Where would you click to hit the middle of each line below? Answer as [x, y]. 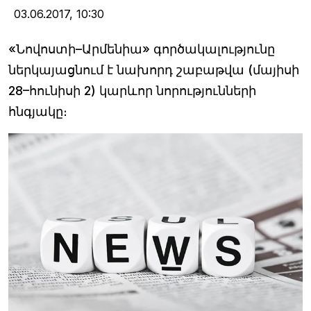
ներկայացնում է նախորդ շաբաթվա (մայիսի [154, 70]
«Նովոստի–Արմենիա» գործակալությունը [142, 49]
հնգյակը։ [38, 112]
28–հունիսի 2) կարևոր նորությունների [132, 91]
